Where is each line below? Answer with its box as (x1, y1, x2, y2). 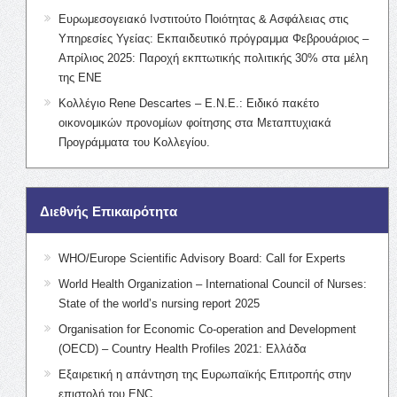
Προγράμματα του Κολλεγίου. (58, 135, 210, 149)
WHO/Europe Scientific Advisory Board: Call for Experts (58, 251, 346, 265)
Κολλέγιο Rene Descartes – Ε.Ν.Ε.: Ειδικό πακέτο (58, 96, 319, 110)
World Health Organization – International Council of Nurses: (58, 276, 367, 291)
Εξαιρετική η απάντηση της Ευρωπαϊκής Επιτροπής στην (58, 367, 352, 381)
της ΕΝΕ (58, 70, 102, 84)
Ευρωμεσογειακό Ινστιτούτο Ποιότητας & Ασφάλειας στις (58, 12, 348, 26)
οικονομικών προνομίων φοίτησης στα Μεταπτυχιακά (58, 115, 331, 129)
